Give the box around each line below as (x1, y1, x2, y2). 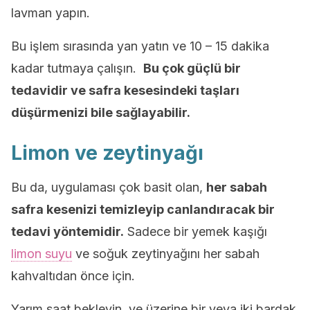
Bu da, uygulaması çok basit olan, (11, 180, 206, 194)
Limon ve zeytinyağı (11, 141, 203, 165)
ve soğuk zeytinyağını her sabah (72, 246, 259, 261)
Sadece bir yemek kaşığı (124, 224, 267, 239)
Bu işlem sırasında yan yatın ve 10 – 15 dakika (11, 39, 269, 53)
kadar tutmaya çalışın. (11, 61, 143, 75)
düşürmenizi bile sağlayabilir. (11, 105, 190, 120)
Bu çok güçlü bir (143, 61, 241, 75)
